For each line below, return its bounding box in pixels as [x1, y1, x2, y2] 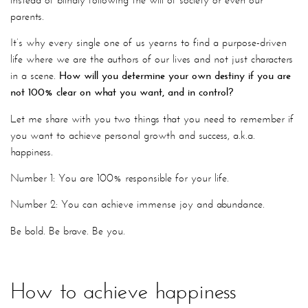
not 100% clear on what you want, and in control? [10, 85, 233, 99]
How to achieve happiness [10, 276, 236, 305]
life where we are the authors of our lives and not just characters [10, 52, 293, 66]
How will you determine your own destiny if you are [59, 69, 291, 82]
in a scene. [10, 69, 59, 82]
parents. [10, 9, 44, 23]
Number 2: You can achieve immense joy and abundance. [10, 197, 265, 211]
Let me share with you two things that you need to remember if [10, 111, 294, 125]
